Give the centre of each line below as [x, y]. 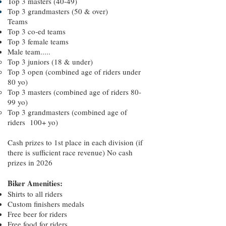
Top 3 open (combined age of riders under [74, 72]
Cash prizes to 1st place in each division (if [75, 142]
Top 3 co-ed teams [37, 31]
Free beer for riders [37, 214]
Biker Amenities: [35, 183]
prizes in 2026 [30, 162]
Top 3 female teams [38, 41]
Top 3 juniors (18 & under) [50, 62]
